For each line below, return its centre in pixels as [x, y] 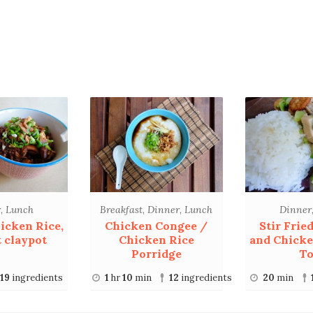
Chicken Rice [156, 240]
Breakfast [122, 209]
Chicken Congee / [156, 226]
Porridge [156, 254]
